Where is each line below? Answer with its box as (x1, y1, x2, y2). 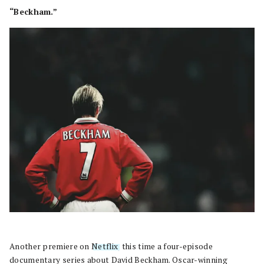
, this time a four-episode (118, 240, 213, 252)
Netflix (91, 240, 118, 252)
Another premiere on (9, 240, 92, 252)
